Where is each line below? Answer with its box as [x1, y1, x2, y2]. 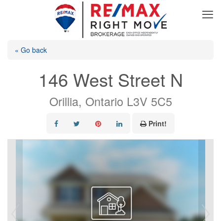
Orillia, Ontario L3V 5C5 [49, 93, 172, 110]
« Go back [15, 45, 47, 55]
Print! [148, 118, 167, 128]
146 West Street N [38, 67, 183, 92]
